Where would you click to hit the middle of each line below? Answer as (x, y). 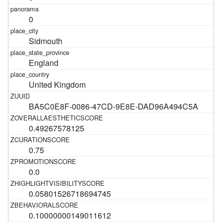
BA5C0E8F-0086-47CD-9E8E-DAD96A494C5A (114, 106)
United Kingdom (57, 84)
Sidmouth (46, 41)
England (44, 62)
